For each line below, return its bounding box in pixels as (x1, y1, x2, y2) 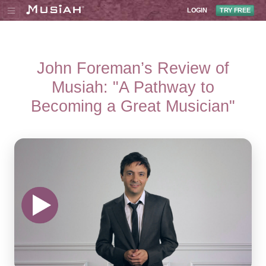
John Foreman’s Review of (37, 59, 229, 77)
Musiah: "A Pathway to (52, 78, 214, 96)
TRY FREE (220, 7, 251, 14)
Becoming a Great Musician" (31, 97, 235, 115)
